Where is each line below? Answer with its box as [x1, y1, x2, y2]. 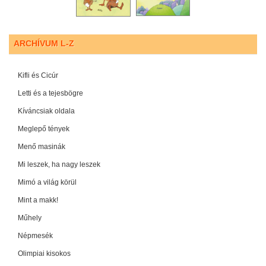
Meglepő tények [18, 124, 69, 133]
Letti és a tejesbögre [18, 88, 83, 97]
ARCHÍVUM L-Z [14, 38, 74, 48]
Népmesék [18, 231, 53, 240]
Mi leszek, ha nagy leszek [18, 160, 100, 169]
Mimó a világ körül [18, 178, 77, 186]
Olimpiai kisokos [18, 249, 71, 258]
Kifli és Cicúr [18, 71, 58, 80]
